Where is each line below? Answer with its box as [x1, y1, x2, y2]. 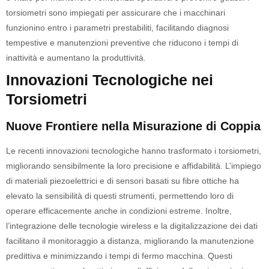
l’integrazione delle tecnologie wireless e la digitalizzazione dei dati [6, 221, 258, 231]
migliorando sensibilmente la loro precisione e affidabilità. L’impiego [6, 161, 261, 171]
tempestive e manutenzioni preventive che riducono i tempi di [6, 38, 238, 47]
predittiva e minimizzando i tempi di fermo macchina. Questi [6, 251, 232, 261]
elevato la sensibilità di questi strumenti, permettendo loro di [6, 191, 234, 201]
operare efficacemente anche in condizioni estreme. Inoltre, [6, 206, 232, 216]
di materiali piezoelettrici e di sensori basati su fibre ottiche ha [6, 176, 239, 186]
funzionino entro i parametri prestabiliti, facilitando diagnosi [6, 23, 229, 32]
